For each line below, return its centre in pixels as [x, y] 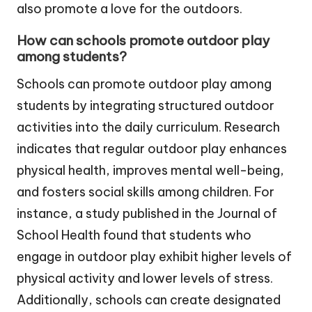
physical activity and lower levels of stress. [145, 279]
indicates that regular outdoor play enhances [152, 149]
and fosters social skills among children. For [146, 192]
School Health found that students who [134, 235]
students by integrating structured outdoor [146, 106]
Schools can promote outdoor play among [144, 84]
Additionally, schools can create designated [149, 300]
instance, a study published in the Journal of [147, 214]
